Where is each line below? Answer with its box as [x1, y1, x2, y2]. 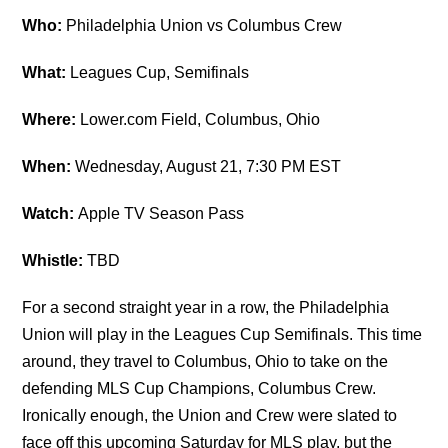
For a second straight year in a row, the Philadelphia [22, 299, 390, 317]
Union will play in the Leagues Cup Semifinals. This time [22, 326, 423, 344]
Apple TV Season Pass [78, 205, 245, 223]
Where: [22, 111, 81, 129]
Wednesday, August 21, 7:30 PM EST [71, 158, 342, 176]
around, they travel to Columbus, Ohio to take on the [22, 353, 389, 371]
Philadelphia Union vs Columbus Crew [62, 17, 343, 35]
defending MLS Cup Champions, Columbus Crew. [22, 380, 377, 398]
